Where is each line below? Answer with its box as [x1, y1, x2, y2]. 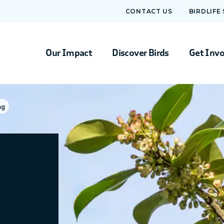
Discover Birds [112, 46, 169, 59]
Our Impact [45, 46, 92, 59]
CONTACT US [125, 7, 172, 15]
